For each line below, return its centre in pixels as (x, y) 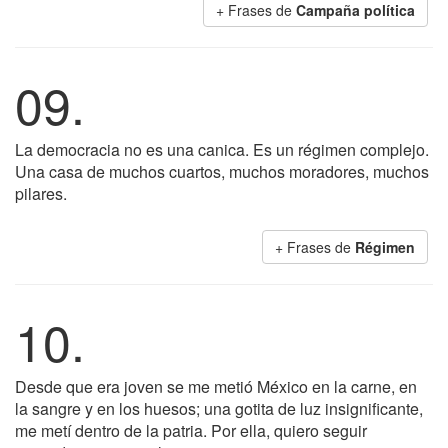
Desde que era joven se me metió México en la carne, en (216, 386)
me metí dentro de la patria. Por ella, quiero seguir (191, 430)
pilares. (41, 193)
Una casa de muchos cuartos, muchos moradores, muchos (222, 171)
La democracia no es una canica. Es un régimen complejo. (222, 149)
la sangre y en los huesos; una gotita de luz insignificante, (219, 408)
